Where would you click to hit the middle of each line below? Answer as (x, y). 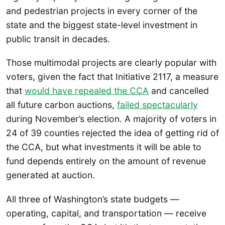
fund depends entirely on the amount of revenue (106, 161)
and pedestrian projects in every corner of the (102, 11)
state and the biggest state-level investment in (102, 25)
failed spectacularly (157, 105)
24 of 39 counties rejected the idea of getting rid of (113, 133)
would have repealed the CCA (87, 91)
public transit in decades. (58, 39)
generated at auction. (50, 175)
